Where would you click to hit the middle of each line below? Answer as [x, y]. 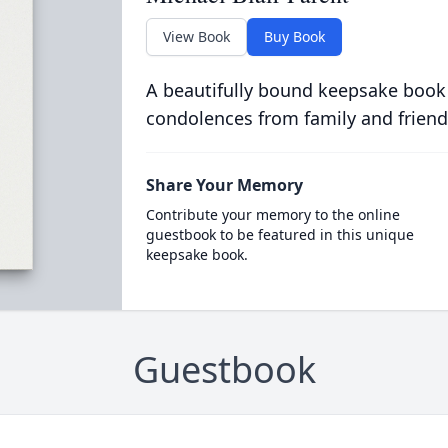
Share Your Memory [224, 185]
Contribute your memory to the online [272, 214]
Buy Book [294, 36]
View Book [196, 36]
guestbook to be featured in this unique [279, 234]
